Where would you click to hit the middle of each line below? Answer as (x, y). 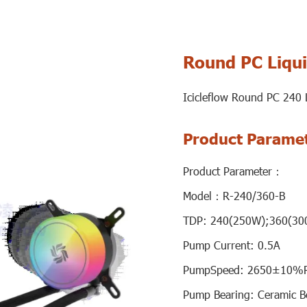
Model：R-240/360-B (234, 196)
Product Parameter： (233, 171)
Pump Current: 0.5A (232, 245)
